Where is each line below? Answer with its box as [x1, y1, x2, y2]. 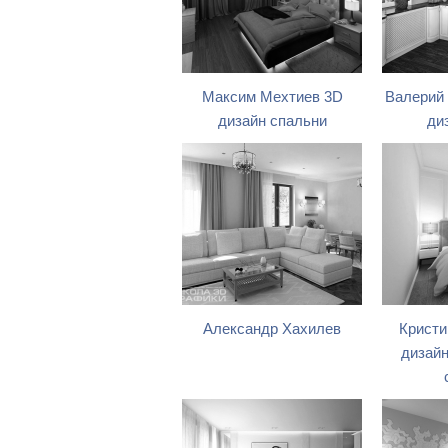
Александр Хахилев [203, 321, 341, 337]
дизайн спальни [217, 113, 327, 129]
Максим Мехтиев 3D [201, 89, 343, 105]
